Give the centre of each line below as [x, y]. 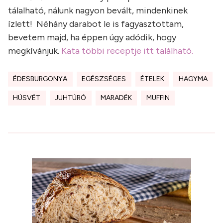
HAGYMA [193, 79]
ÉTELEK [152, 79]
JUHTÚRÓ [71, 98]
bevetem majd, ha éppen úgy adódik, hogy [92, 37]
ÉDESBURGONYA [40, 79]
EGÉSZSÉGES [104, 79]
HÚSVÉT [27, 98]
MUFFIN [158, 98]
